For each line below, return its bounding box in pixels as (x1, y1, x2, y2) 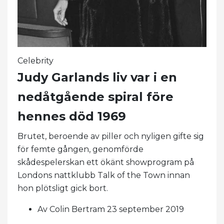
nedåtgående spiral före (17, 89, 173, 104)
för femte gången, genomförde (17, 144, 143, 154)
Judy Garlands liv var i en (17, 70, 177, 85)
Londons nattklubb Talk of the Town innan (17, 170, 190, 180)
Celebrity (17, 56, 53, 66)
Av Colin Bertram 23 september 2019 (37, 204, 184, 214)
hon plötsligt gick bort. (17, 183, 108, 193)
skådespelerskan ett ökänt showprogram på (17, 157, 194, 167)
